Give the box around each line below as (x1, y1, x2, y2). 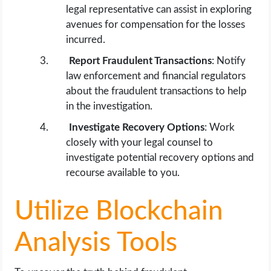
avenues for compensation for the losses (66, 19, 246, 30)
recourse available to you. (66, 168, 180, 178)
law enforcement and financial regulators (66, 71, 246, 82)
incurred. (66, 34, 106, 45)
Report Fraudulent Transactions (69, 56, 212, 67)
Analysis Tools (15, 230, 178, 257)
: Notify (212, 56, 246, 67)
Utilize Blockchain (15, 198, 224, 226)
